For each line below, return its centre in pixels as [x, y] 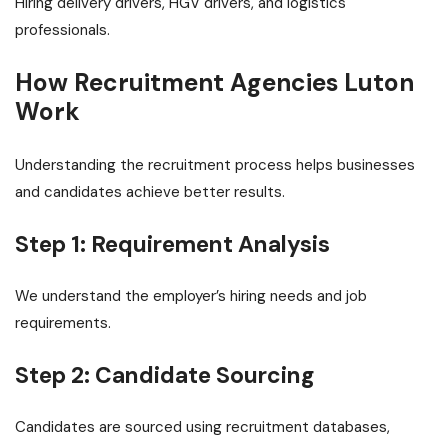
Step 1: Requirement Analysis [172, 244]
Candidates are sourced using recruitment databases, [202, 427]
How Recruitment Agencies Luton [214, 83]
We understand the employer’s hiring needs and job [191, 296]
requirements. [63, 323]
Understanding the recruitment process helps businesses [215, 165]
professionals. [62, 30]
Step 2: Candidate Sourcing [164, 375]
